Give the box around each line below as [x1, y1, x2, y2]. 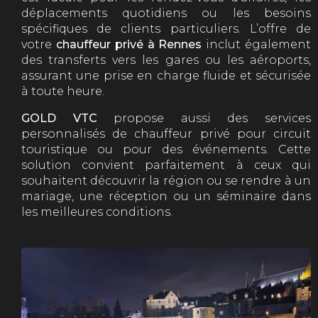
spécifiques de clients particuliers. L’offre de [21, 22, 311, 36]
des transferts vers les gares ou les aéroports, [21, 53, 311, 67]
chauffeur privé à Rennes [55, 38, 207, 52]
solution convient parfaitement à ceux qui [21, 158, 311, 172]
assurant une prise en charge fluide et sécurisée [21, 69, 311, 83]
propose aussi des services [97, 111, 311, 126]
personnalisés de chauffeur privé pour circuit [21, 127, 311, 141]
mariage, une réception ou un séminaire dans [21, 190, 311, 204]
